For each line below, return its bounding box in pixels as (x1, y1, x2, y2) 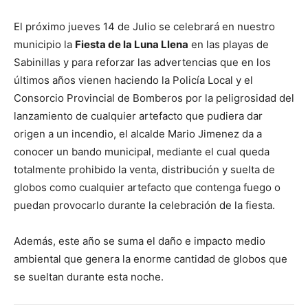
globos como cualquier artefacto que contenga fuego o (14, 181, 280, 195)
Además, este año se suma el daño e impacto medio (14, 234, 265, 248)
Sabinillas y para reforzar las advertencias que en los (14, 56, 271, 69)
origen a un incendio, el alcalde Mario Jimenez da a (14, 127, 262, 141)
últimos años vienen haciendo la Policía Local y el (14, 74, 253, 87)
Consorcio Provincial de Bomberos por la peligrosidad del (14, 91, 294, 105)
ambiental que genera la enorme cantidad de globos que (14, 252, 287, 266)
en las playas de (188, 38, 269, 52)
